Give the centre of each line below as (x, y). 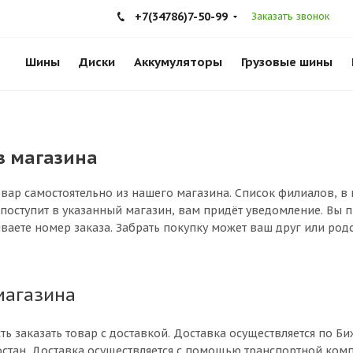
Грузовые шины (287, 62)
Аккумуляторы (178, 62)
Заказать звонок (290, 16)
